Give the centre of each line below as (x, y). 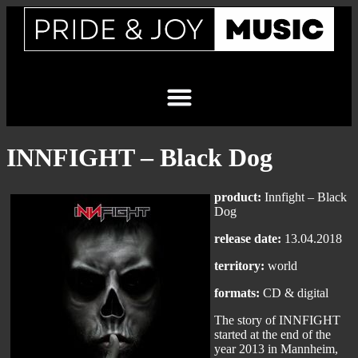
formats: (237, 292)
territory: (239, 265)
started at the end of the (272, 334)
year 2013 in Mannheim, (276, 348)
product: (238, 197)
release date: (248, 238)
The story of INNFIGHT (277, 320)
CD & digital (294, 292)
